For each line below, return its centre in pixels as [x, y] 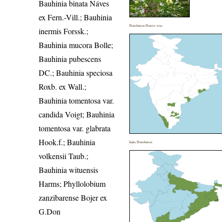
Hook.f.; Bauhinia [67, 142]
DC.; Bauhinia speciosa [76, 73]
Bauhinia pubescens [70, 59]
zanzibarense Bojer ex [73, 198]
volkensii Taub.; [64, 156]
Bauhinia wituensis [69, 170]
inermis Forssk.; [64, 31]
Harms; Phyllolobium [72, 184]
